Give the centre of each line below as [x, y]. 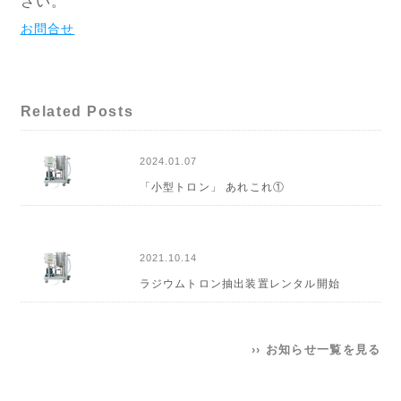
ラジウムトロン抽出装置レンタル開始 [239, 284]
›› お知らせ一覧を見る [316, 350]
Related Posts [77, 111]
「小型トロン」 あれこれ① [212, 187]
